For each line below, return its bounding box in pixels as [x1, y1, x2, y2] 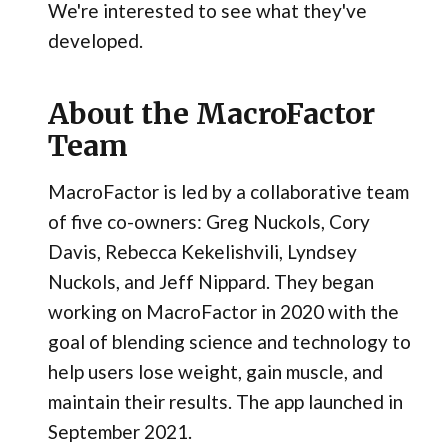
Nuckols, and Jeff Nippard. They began [47, 270, 374, 294]
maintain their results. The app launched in [47, 390, 403, 414]
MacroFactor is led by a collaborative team [47, 180, 409, 204]
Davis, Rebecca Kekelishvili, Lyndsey [47, 240, 357, 264]
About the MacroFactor [47, 96, 375, 133]
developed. [47, 28, 143, 52]
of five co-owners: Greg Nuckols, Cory [47, 210, 370, 234]
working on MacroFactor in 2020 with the [47, 300, 399, 324]
